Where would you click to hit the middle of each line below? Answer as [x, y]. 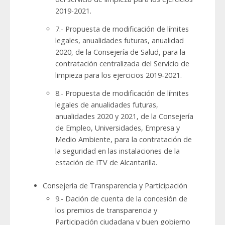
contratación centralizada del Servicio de [122, 64]
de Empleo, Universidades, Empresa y [118, 128]
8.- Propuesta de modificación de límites [122, 93]
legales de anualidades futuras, [107, 105]
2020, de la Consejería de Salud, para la [120, 52]
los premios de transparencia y [106, 210]
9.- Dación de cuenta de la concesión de [121, 199]
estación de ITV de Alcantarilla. [106, 163]
